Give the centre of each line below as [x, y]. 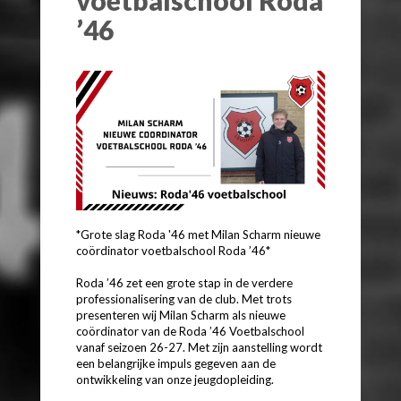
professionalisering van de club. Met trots [184, 299]
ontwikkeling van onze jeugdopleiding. [175, 380]
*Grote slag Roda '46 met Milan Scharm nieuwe [198, 235]
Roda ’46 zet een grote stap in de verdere [184, 283]
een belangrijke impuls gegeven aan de [176, 364]
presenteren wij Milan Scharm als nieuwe [181, 316]
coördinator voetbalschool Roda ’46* [173, 251]
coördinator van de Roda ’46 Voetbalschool [190, 332]
